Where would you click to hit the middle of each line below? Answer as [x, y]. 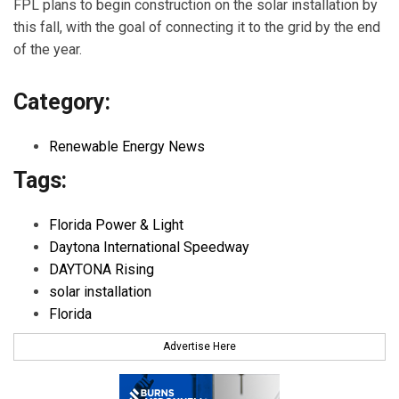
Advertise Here [199, 346]
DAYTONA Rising [102, 270]
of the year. [48, 50]
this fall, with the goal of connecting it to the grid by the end [197, 28]
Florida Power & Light [116, 225]
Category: [62, 102]
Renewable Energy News [127, 146]
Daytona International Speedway [149, 248]
